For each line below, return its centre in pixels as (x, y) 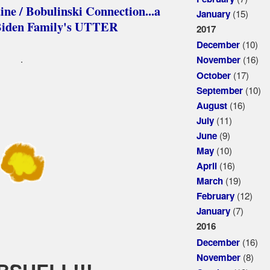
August (212, 105)
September (219, 90)
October (213, 75)
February (215, 196)
